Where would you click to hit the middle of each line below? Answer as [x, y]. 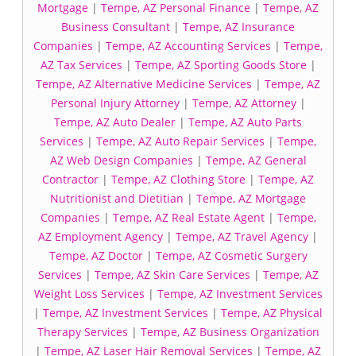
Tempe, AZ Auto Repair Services [180, 141]
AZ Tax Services [81, 65]
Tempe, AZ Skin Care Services [172, 275]
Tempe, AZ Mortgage [251, 198]
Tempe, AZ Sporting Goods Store [221, 65]
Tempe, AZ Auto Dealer [115, 122]
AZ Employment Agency [101, 236]
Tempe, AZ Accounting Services [188, 46]
